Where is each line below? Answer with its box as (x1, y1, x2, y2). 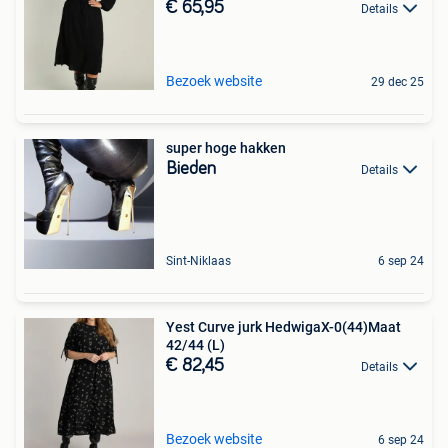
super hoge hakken (166, 140, 286, 156)
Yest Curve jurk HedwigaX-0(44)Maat (166, 319, 401, 335)
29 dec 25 (371, 75, 424, 89)
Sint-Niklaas (166, 254, 231, 268)
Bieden (166, 160, 216, 178)
